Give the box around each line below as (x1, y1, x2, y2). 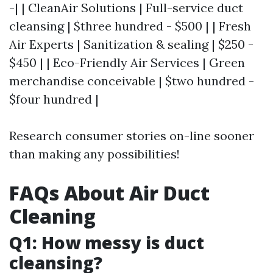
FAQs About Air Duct (9, 179, 210, 206)
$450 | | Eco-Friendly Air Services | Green (9, 54, 245, 70)
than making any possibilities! (9, 146, 180, 161)
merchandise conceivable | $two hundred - (9, 73, 254, 88)
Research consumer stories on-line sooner (9, 127, 254, 143)
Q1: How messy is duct (9, 230, 204, 254)
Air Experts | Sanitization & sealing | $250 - (9, 36, 253, 52)
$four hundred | (9, 91, 99, 107)
